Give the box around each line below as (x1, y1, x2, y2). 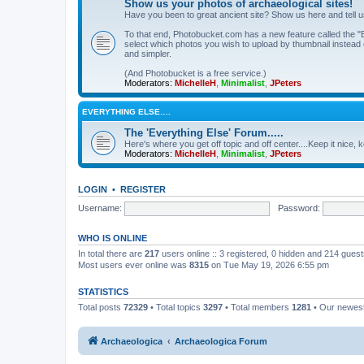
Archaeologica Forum (175, 336, 267, 346)
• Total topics (148, 302, 203, 312)
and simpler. (124, 49, 171, 58)
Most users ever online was (78, 260, 189, 270)
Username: (78, 202, 122, 213)
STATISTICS (78, 287, 128, 297)
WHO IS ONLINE (78, 233, 147, 243)
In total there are (78, 249, 145, 258)
